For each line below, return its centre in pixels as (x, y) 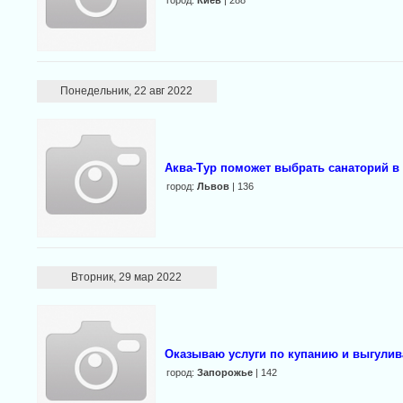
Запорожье (224, 372)
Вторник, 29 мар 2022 (127, 277)
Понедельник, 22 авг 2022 (127, 91)
